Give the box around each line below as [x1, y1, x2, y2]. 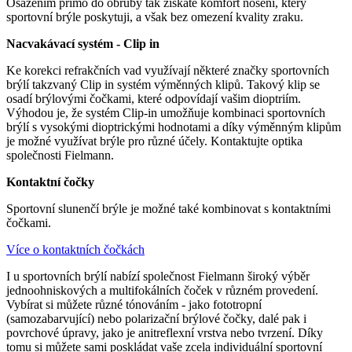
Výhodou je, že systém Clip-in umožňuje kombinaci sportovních [6, 106, 325, 120]
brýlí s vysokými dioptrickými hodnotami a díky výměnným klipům [6, 120, 341, 134]
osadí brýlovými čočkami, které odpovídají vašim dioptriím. [6, 92, 301, 106]
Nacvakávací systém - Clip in [6, 37, 159, 51]
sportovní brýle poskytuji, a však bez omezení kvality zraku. [6, 10, 303, 24]
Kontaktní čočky [6, 175, 94, 189]
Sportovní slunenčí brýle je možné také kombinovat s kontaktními [6, 202, 331, 216]
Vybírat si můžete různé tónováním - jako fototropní [6, 298, 262, 312]
